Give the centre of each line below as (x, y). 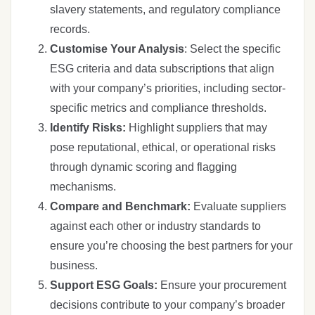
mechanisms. (83, 186)
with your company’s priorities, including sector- (168, 88)
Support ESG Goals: (105, 285)
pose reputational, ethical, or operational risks (163, 147)
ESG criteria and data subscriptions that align (162, 68)
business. (74, 265)
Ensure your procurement (223, 285)
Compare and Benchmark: (122, 206)
